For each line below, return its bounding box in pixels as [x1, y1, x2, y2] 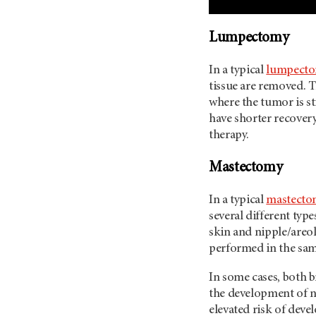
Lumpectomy [209, 31, 289, 47]
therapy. [209, 129, 250, 142]
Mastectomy [209, 161, 283, 176]
